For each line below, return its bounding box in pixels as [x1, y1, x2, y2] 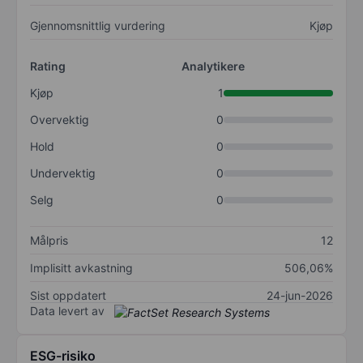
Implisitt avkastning [30, 261, 133, 275]
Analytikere [181, 59, 245, 74]
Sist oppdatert [30, 288, 106, 303]
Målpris [30, 233, 68, 248]
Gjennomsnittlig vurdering [30, 19, 165, 33]
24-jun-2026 [267, 288, 333, 303]
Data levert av [30, 304, 105, 318]
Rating [30, 59, 66, 74]
